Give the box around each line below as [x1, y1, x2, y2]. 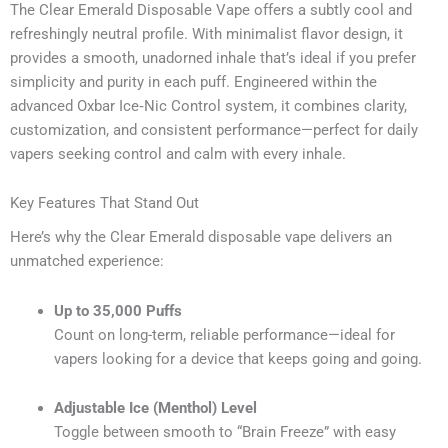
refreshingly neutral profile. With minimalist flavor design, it [10, 24, 403, 43]
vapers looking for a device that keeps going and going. [53, 349, 422, 368]
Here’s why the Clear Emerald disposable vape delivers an [10, 228, 392, 247]
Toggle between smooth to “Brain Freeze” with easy [53, 423, 396, 442]
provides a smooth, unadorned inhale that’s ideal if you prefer [10, 48, 416, 67]
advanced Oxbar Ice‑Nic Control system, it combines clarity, [10, 96, 407, 115]
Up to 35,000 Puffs [53, 301, 182, 320]
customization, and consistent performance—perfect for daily [10, 120, 418, 139]
